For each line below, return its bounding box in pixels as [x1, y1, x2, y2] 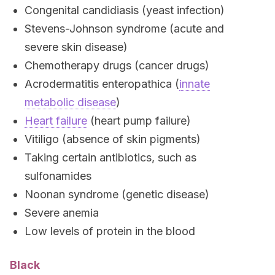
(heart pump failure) [87, 114, 191, 127]
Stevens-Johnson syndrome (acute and [25, 22, 224, 35]
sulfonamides [25, 169, 91, 182]
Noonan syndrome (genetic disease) [25, 188, 209, 201]
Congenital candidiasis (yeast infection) [25, 4, 225, 17]
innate [179, 77, 210, 90]
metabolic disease [25, 96, 116, 109]
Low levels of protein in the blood [25, 225, 195, 238]
